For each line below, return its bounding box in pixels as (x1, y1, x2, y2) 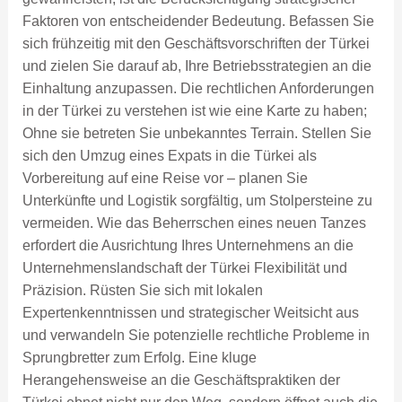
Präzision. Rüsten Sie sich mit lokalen (22, 282, 263, 298)
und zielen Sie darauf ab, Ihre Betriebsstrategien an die (22, 57, 371, 74)
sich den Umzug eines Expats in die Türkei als (22, 147, 317, 163)
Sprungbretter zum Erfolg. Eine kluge (22, 349, 257, 365)
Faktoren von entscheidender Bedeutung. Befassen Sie (22, 13, 374, 29)
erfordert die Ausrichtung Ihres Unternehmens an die (22, 237, 354, 253)
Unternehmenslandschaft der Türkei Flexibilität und (22, 259, 347, 275)
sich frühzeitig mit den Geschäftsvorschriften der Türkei (22, 35, 370, 51)
